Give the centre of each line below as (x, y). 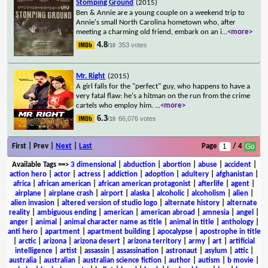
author (180, 260)
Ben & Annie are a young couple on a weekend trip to (161, 13)
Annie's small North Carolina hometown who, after (156, 22)
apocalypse (175, 232)
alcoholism (208, 193)
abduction (139, 165)
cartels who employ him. (116, 105)
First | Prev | (34, 146)
